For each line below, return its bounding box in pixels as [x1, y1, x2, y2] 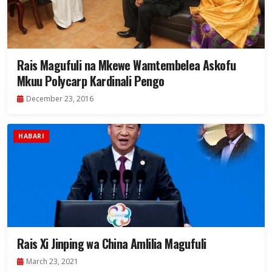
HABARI [18, 132, 44, 141]
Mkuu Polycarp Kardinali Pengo [17, 72, 165, 90]
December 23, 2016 [26, 93, 93, 104]
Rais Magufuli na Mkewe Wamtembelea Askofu [17, 56, 236, 75]
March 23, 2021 [26, 256, 78, 267]
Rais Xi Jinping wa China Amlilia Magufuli [17, 234, 206, 253]
